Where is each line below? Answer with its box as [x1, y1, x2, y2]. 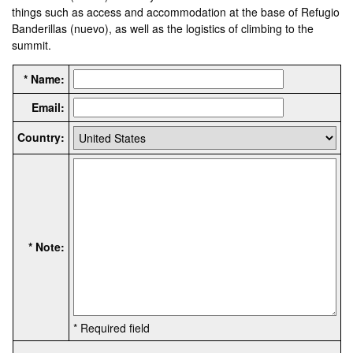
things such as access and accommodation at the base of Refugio [12, 3, 340, 20]
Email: [31, 98, 65, 115]
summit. [12, 36, 52, 53]
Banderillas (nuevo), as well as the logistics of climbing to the [12, 20, 314, 36]
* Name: [23, 70, 65, 87]
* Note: [28, 238, 65, 255]
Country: [17, 128, 65, 145]
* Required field [72, 319, 150, 336]
